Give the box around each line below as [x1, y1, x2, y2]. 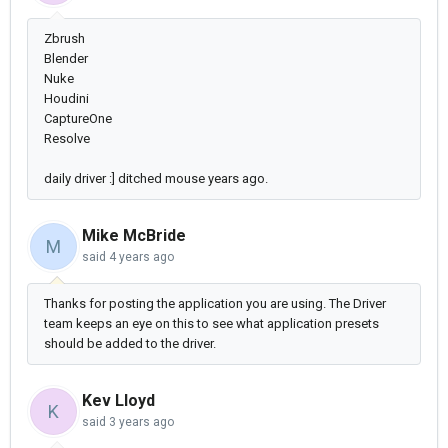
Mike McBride [82, 226, 186, 246]
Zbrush [44, 31, 85, 47]
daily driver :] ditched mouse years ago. [44, 171, 268, 187]
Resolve [44, 131, 90, 147]
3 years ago [109, 415, 174, 430]
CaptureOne [44, 111, 112, 127]
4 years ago [109, 250, 174, 265]
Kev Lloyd [82, 391, 155, 411]
